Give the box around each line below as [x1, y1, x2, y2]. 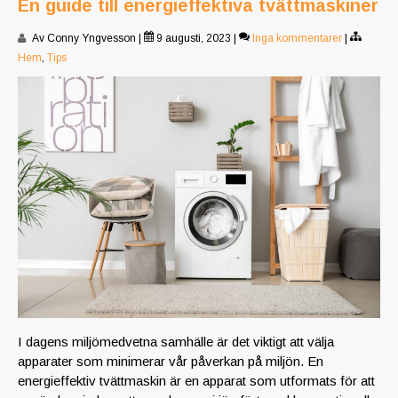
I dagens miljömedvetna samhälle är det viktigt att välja [18, 334, 334, 350]
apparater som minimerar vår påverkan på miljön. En [18, 354, 323, 370]
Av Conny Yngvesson [30, 32, 136, 45]
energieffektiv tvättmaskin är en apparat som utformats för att [18, 373, 375, 389]
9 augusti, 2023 [154, 32, 231, 45]
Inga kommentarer [252, 32, 342, 45]
